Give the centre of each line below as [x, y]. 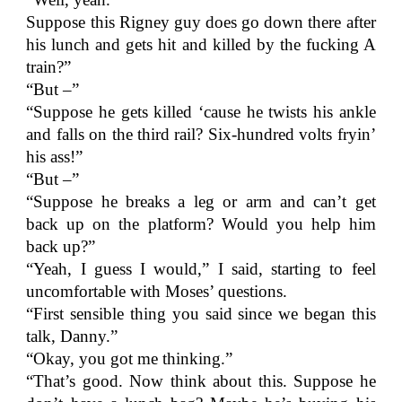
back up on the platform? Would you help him [201, 224]
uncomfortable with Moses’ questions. [157, 291]
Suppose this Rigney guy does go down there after [201, 22]
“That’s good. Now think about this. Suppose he [201, 381]
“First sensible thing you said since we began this [201, 314]
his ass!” [55, 157]
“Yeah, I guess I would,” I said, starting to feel [201, 269]
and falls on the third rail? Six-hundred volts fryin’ [201, 134]
